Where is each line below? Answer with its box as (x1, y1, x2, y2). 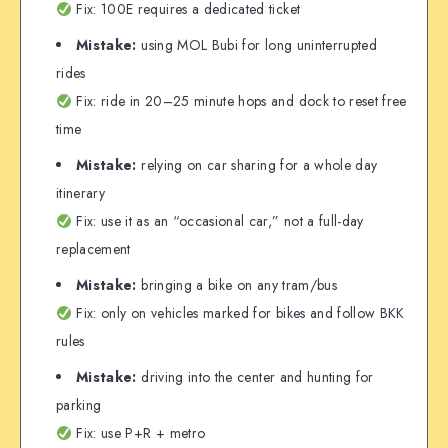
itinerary (56, 183, 106, 204)
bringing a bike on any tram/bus (136, 275, 338, 296)
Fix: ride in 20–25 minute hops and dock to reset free (71, 91, 407, 112)
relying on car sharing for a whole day (136, 155, 378, 176)
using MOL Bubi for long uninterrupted (136, 35, 378, 56)
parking (56, 395, 102, 416)
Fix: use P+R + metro (71, 423, 206, 444)
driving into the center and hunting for (136, 367, 374, 388)
